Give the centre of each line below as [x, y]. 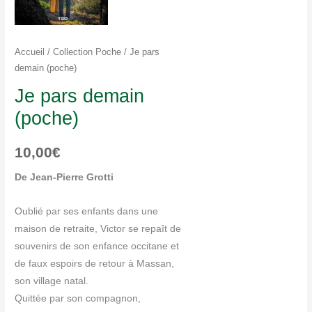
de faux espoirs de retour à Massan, [95, 264]
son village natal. [52, 281]
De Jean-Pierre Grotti [64, 178]
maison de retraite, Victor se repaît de [98, 229]
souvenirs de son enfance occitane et [97, 247]
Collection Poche [87, 52]
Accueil [30, 52]
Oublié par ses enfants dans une [87, 212]
